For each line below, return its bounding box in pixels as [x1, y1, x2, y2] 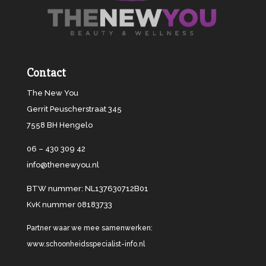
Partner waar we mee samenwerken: [26, 224, 153, 233]
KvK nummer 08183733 [26, 200, 112, 210]
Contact [26, 65, 66, 81]
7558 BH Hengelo [26, 121, 93, 130]
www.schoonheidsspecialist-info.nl [26, 240, 145, 249]
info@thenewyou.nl [26, 160, 99, 170]
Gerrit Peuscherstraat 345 [26, 104, 122, 114]
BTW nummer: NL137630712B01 [26, 184, 148, 194]
